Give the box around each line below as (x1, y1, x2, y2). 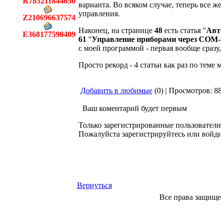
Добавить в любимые (80, 86, 152, 95)
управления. (78, 9, 120, 18)
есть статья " (162, 26, 206, 35)
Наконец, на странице (78, 26, 154, 35)
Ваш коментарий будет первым (78, 104, 187, 112)
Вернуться (76, 181, 112, 189)
